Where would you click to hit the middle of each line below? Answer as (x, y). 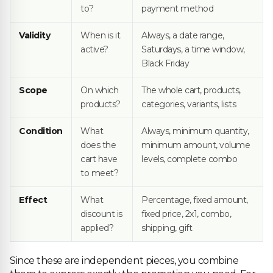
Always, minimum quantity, (196, 131)
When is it (101, 35)
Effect (33, 200)
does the (98, 145)
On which (100, 90)
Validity (35, 35)
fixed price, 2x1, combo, (186, 214)
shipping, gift (167, 228)
